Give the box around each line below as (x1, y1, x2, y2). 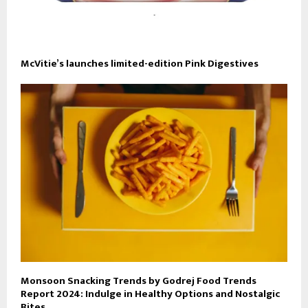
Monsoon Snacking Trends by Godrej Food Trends (21, 272, 256, 289)
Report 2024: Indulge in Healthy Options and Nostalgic (21, 285, 280, 302)
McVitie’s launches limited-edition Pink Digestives (21, 54, 258, 72)
